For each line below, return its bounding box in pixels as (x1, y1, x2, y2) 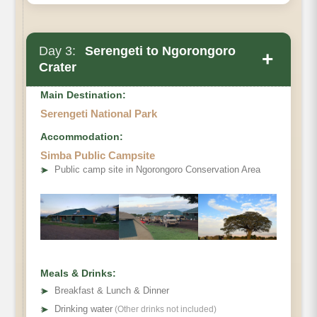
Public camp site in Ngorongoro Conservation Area (54, 163, 260, 175)
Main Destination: (40, 88, 126, 100)
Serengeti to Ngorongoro (81, 43, 236, 58)
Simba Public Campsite (40, 149, 155, 161)
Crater (39, 59, 76, 74)
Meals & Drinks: (40, 267, 116, 279)
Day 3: (39, 43, 76, 58)
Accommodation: (40, 130, 123, 142)
